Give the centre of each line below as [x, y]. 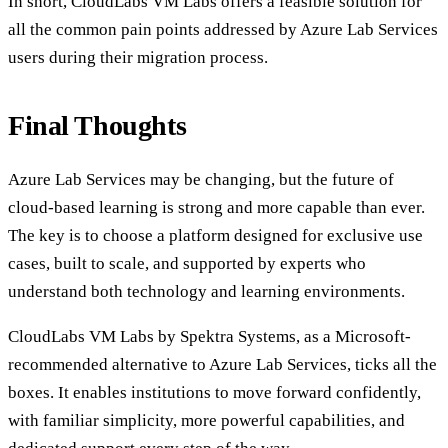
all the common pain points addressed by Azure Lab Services [223, 29]
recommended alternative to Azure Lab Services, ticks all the [222, 364]
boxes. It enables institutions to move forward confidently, [214, 392]
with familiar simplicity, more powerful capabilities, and [206, 420]
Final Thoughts [97, 125]
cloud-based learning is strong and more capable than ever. [216, 207]
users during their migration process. [138, 57]
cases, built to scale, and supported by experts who [187, 263]
